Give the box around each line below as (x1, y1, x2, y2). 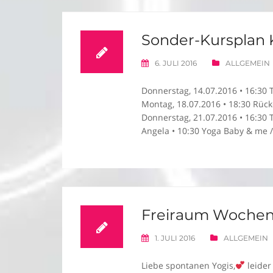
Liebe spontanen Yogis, (141, 260, 235, 271)
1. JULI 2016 (155, 233, 195, 243)
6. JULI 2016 (155, 58, 197, 68)
